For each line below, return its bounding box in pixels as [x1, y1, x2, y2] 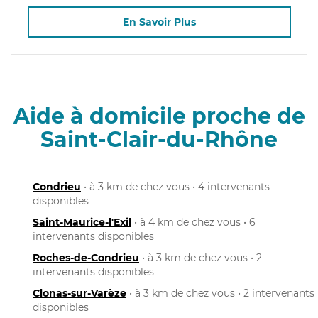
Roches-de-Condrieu [33, 251, 139, 264]
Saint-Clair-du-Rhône [40, 126, 278, 153]
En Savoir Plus [122, 16, 196, 29]
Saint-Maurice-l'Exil [33, 215, 131, 229]
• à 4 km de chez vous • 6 [131, 215, 256, 229]
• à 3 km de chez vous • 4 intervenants [81, 180, 270, 193]
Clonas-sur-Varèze [33, 286, 126, 300]
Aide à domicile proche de [13, 102, 305, 129]
